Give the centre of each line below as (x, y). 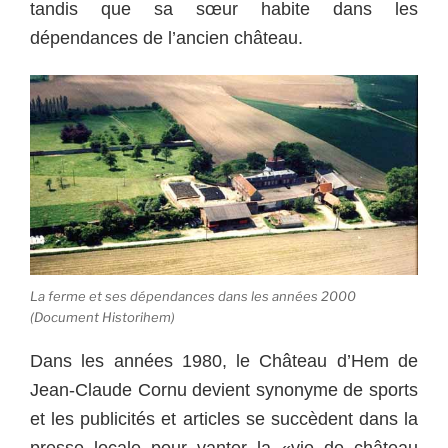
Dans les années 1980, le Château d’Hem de (224, 361)
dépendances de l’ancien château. (166, 37)
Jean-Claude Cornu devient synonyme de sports (224, 390)
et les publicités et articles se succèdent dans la (224, 419)
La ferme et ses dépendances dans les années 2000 (193, 295)
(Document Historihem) (102, 316)
